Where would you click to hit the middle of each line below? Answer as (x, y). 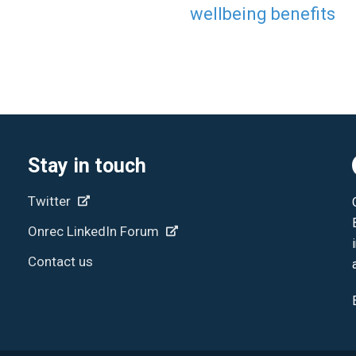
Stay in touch (87, 165)
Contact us (60, 261)
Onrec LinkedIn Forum (95, 231)
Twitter (51, 201)
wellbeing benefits (263, 14)
